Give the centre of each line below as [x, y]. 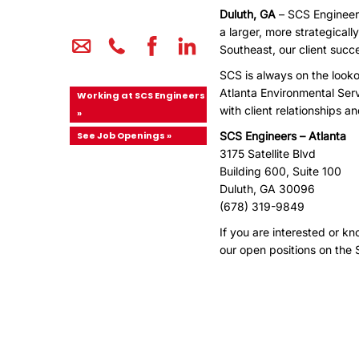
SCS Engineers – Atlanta [283, 136]
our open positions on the [288, 250]
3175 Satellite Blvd [268, 153]
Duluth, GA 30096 [268, 189]
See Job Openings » [124, 135]
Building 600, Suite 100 [281, 171]
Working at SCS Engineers [141, 95]
